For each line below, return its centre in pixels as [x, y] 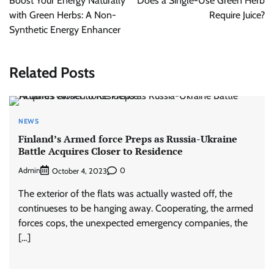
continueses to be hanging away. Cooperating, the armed [136, 208]
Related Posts [52, 73]
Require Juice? [237, 15]
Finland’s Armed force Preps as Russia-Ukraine [128, 139]
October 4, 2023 [80, 171]
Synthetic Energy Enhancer [65, 30]
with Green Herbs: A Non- [63, 15]
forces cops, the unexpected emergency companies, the [133, 223]
